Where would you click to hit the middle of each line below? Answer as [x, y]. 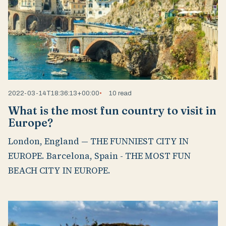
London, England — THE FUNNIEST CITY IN [98, 141]
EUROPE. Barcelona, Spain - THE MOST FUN [99, 156]
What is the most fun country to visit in [112, 111]
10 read [121, 93]
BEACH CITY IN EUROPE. [59, 170]
